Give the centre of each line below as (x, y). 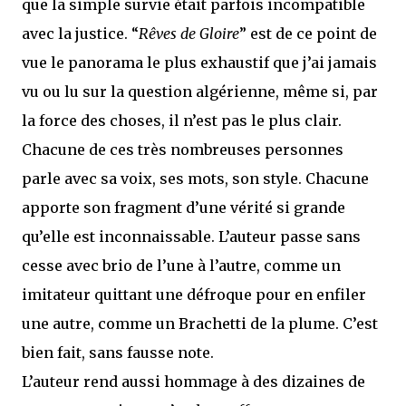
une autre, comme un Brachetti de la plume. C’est (200, 324)
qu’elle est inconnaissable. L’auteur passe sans (191, 237)
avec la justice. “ (80, 34)
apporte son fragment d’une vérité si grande (184, 208)
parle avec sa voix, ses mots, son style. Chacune (195, 179)
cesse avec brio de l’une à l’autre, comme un (181, 266)
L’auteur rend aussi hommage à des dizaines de (193, 382)
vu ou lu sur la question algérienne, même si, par (200, 92)
